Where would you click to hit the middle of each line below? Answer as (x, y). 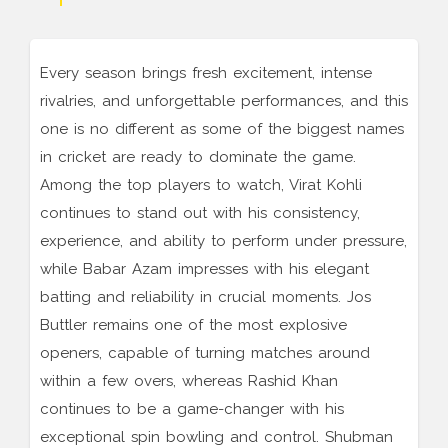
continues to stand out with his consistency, (200, 213)
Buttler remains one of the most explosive (193, 325)
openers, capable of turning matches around (205, 353)
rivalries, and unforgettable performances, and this (224, 101)
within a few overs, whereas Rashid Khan (189, 381)
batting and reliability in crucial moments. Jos (205, 297)
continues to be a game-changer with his (192, 409)
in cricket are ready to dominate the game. (198, 157)
